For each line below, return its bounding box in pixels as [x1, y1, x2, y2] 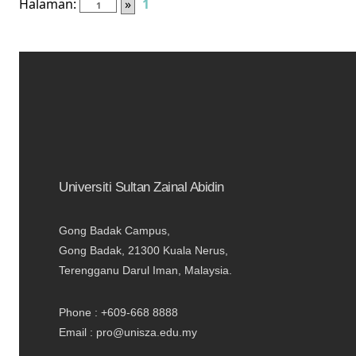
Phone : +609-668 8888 [59, 305, 178, 319]
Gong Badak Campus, [59, 223, 170, 237]
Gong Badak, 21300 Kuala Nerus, [59, 243, 228, 257]
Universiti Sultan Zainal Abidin [59, 179, 224, 195]
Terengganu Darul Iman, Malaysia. [59, 263, 232, 277]
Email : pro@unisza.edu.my [59, 325, 197, 339]
